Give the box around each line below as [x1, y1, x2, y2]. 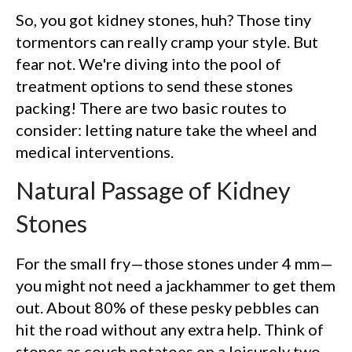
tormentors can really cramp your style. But [16, 31, 318, 51]
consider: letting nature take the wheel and [16, 119, 317, 139]
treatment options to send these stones [16, 75, 293, 95]
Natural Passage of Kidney [16, 175, 291, 205]
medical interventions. [16, 141, 174, 161]
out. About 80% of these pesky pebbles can [16, 297, 319, 317]
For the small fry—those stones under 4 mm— [16, 253, 333, 273]
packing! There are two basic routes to [16, 97, 287, 117]
